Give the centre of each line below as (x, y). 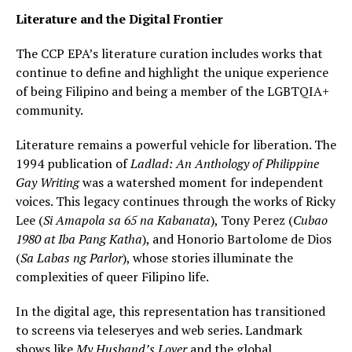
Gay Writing (48, 182)
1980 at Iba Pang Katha (79, 238)
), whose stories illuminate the (208, 257)
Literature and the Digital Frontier (119, 18)
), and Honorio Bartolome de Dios (237, 238)
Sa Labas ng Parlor (71, 257)
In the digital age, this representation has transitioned (170, 311)
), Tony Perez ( (252, 220)
